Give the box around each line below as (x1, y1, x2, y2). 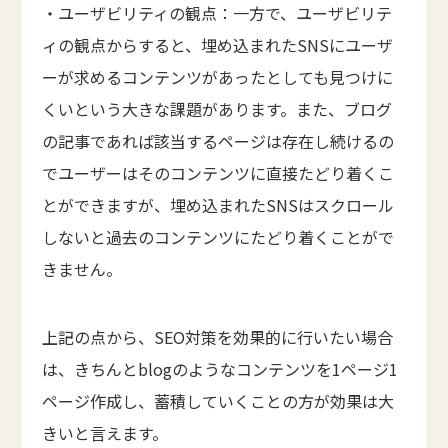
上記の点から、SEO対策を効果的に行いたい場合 (42, 324, 394, 349)
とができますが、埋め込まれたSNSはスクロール (42, 192, 395, 217)
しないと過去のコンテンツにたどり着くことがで (42, 224, 395, 249)
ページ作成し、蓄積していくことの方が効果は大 (42, 388, 395, 413)
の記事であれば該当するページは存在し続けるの (42, 128, 395, 153)
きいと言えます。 (42, 420, 169, 445)
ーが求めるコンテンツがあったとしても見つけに (42, 64, 394, 89)
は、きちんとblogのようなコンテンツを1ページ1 (42, 356, 399, 381)
